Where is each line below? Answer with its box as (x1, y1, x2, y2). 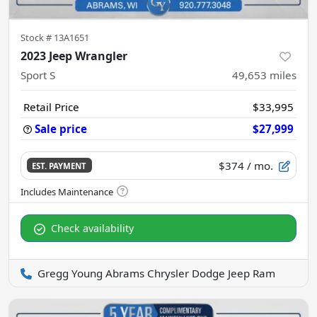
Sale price (35, 121, 87, 136)
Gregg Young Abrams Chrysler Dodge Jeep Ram (38, 265, 275, 280)
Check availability (51, 221, 134, 235)
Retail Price (23, 99, 79, 114)
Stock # (21, 30, 54, 44)
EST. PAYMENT (32, 161, 87, 172)
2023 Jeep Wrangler (21, 47, 127, 64)
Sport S (21, 67, 55, 82)
